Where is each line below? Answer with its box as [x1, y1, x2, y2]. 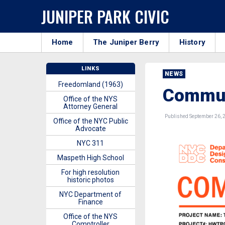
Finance [78, 198, 103, 206]
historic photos [67, 176, 114, 184]
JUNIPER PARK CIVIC [41, 4, 169, 28]
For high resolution [61, 168, 120, 176]
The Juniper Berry [93, 38, 159, 47]
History [179, 38, 205, 47]
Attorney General [63, 102, 118, 110]
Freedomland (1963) [58, 80, 123, 88]
